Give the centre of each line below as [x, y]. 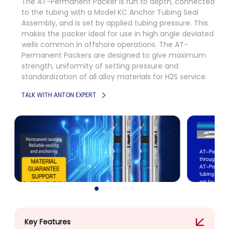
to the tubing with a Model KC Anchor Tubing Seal [110, 12]
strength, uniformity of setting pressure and [100, 66]
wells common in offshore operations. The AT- [105, 44]
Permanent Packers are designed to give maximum [114, 55]
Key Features [48, 222]
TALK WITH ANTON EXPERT [60, 95]
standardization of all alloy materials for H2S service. [114, 77]
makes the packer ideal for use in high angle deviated [118, 34]
